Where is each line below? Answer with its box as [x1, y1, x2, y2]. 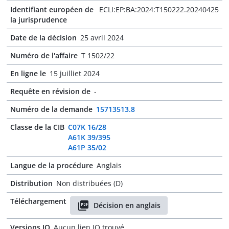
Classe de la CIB [10, 122, 64, 132]
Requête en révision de [10, 86, 90, 96]
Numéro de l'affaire [10, 51, 78, 60]
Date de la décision [10, 33, 77, 42]
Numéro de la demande [10, 104, 93, 114]
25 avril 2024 [80, 33, 124, 42]
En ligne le [10, 68, 46, 78]
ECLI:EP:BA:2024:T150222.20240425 [99, 5, 219, 14]
